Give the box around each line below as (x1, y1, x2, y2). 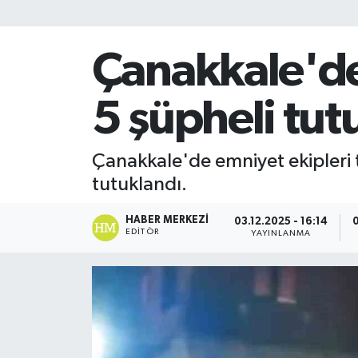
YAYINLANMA (251, 229, 312, 238)
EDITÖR (125, 227, 159, 236)
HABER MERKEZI (125, 214, 209, 225)
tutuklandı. (91, 174, 187, 194)
